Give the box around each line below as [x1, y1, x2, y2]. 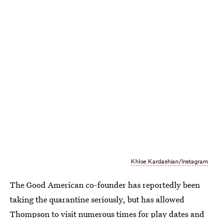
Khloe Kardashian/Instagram [131, 157, 208, 165]
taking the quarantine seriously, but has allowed [10, 193, 184, 205]
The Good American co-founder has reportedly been [10, 179, 200, 190]
